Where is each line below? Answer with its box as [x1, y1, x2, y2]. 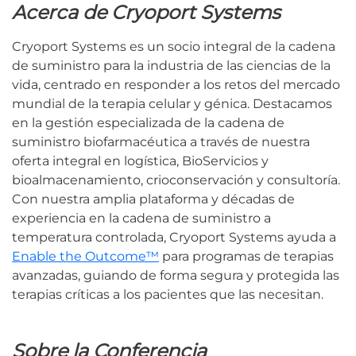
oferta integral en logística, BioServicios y [12, 153, 269, 168]
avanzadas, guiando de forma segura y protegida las [12, 268, 339, 283]
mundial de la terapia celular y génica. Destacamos [12, 96, 332, 111]
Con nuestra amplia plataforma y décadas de [12, 192, 295, 207]
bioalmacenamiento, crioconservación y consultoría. [12, 172, 340, 188]
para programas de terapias [159, 249, 334, 264]
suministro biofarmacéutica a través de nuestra [12, 134, 310, 149]
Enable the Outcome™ [12, 249, 159, 264]
